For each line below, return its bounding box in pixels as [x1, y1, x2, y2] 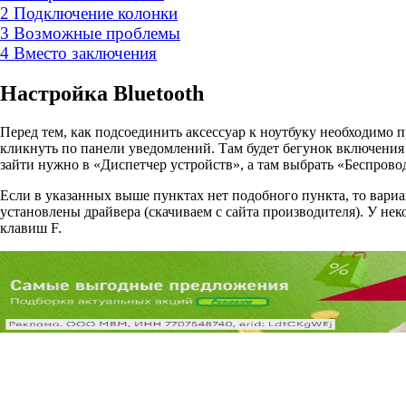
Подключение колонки [14, 3, 178, 23]
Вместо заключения [14, 43, 157, 63]
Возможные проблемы [14, 23, 180, 43]
